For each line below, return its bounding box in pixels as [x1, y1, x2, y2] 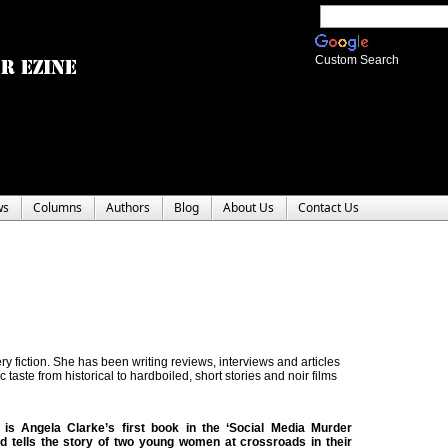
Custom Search [315, 53, 399, 67]
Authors [106, 199, 150, 216]
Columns [33, 199, 82, 216]
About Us [223, 199, 274, 216]
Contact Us [298, 199, 359, 216]
